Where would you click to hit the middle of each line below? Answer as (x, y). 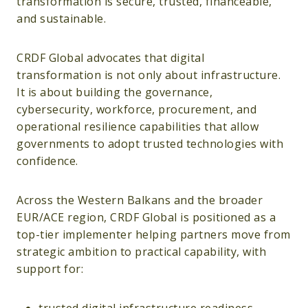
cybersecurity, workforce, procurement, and (136, 110)
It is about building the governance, (114, 92)
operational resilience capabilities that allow (137, 127)
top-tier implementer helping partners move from (154, 235)
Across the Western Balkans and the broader (140, 200)
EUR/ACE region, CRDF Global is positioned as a (146, 218)
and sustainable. (61, 19)
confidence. (47, 161)
